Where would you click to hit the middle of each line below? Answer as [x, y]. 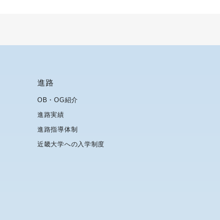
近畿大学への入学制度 [71, 144]
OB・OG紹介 [58, 100]
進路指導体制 [58, 129]
